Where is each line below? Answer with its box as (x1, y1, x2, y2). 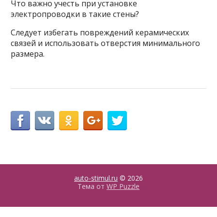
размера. (11, 48, 45, 60)
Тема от (77, 182, 107, 191)
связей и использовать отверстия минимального (11, 38, 201, 49)
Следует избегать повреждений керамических (11, 27, 189, 38)
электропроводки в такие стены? (11, 9, 139, 20)
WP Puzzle (107, 182, 139, 191)
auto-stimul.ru (74, 173, 118, 183)
